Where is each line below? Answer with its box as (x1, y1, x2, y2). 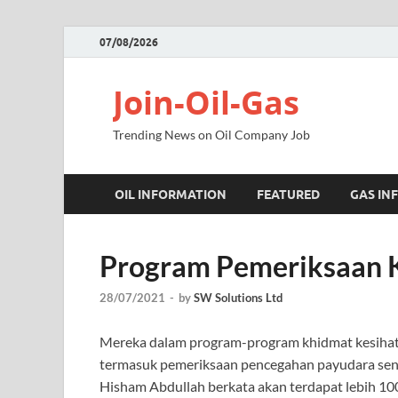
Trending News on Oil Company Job (113, 127, 310, 142)
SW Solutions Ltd (194, 291, 283, 306)
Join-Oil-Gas (113, 81, 299, 124)
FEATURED (257, 187, 320, 202)
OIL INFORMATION (115, 187, 227, 202)
